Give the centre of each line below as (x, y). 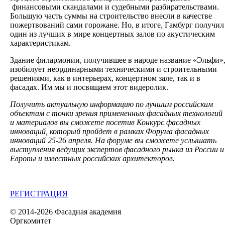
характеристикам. (40, 43)
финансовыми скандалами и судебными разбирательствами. (115, 7)
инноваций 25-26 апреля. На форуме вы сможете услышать (113, 140)
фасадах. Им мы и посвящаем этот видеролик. (89, 87)
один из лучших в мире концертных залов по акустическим (113, 34)
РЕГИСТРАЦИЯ (39, 193)
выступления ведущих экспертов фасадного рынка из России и (117, 149)
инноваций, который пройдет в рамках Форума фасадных (109, 131)
